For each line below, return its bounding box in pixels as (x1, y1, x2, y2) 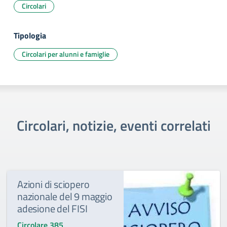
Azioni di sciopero (17, 176, 90, 192)
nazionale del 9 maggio (17, 188, 112, 204)
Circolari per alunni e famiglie (22, 49, 109, 59)
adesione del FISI (17, 201, 88, 216)
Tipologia (14, 29, 46, 42)
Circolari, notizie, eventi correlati (16, 115, 211, 136)
